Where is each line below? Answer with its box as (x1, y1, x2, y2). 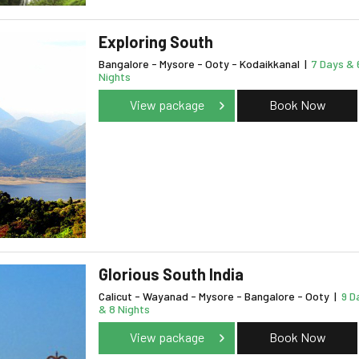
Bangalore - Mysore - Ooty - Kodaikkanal (99, 57, 302, 71)
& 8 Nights (99, 302, 150, 317)
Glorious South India (99, 264, 244, 284)
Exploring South (99, 32, 213, 52)
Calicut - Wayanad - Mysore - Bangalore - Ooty (99, 289, 332, 304)
